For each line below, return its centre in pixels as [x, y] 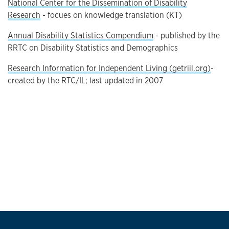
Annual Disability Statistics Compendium [81, 36]
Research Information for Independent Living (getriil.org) [109, 68]
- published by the [187, 36]
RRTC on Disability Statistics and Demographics [93, 48]
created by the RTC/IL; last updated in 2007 [85, 81]
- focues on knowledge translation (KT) [111, 15]
